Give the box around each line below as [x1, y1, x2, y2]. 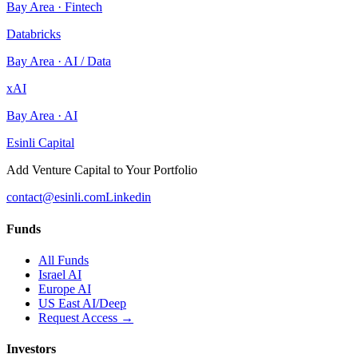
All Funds [38, 253, 89, 267]
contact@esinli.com [6, 190, 105, 205]
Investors [6, 342, 56, 356]
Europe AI [38, 281, 91, 296]
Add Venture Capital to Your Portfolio [6, 163, 197, 177]
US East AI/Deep [38, 296, 126, 310]
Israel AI [38, 267, 82, 281]
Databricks [6, 27, 61, 42]
